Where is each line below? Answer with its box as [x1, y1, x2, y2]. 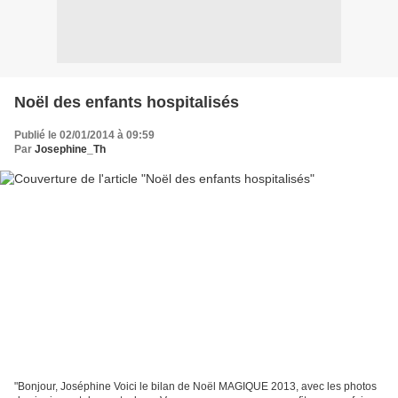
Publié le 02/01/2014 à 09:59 [14, 128, 155, 141]
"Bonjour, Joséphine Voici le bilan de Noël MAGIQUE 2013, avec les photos [14, 380, 377, 394]
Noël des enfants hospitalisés [14, 92, 239, 111]
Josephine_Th [35, 142, 106, 155]
